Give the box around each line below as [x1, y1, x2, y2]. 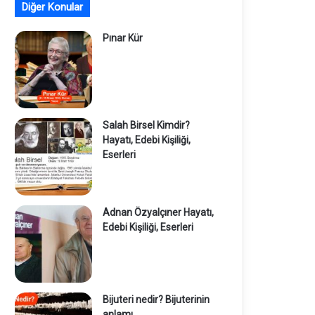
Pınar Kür [102, 32, 143, 44]
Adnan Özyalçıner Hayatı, [102, 207, 214, 219]
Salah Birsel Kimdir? [102, 120, 190, 131]
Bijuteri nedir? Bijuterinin [102, 294, 210, 306]
